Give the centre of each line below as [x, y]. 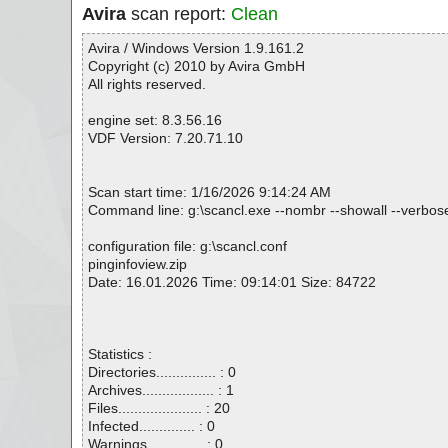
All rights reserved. [147, 84]
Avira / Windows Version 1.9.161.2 [196, 48]
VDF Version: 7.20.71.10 [165, 138]
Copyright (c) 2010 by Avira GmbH [196, 66]
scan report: [178, 14]
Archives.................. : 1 [161, 390]
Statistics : [120, 354]
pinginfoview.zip [137, 264]
